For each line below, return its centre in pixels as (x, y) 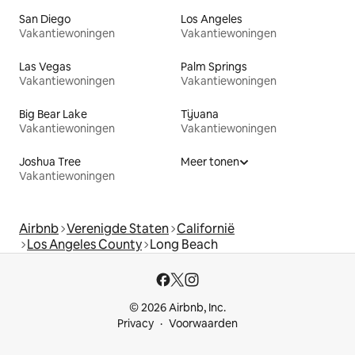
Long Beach (184, 244)
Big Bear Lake (53, 114)
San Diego (45, 19)
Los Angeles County (84, 244)
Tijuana (200, 114)
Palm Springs (214, 66)
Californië (206, 228)
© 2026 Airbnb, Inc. (177, 307)
